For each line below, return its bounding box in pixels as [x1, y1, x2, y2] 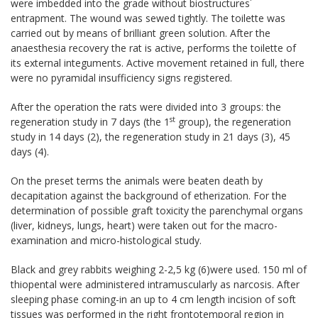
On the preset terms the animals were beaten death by [11, 173, 263, 187]
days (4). [11, 144, 49, 158]
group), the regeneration [175, 114, 291, 128]
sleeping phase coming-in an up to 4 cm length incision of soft [11, 292, 296, 306]
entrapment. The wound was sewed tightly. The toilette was [11, 11, 285, 25]
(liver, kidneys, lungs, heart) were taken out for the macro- [11, 218, 278, 232]
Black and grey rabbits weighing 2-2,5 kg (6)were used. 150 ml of [11, 262, 307, 276]
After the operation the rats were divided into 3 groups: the [11, 99, 281, 114]
